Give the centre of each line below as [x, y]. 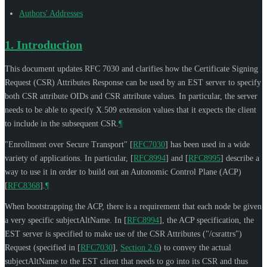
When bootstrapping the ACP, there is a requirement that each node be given [133, 206]
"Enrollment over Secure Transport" [67, 144]
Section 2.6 [139, 247]
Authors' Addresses [51, 13]
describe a [241, 158]
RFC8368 [24, 185]
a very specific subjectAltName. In [64, 220]
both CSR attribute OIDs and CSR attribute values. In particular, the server [131, 96]
